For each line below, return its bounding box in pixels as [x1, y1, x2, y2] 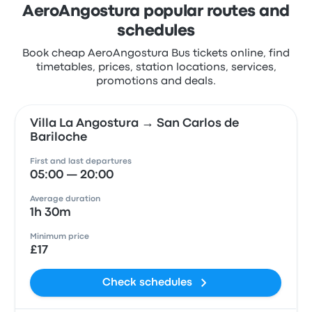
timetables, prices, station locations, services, [36, 63, 276, 72]
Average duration [30, 196, 101, 203]
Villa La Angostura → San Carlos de [30, 118, 240, 129]
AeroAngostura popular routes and [22, 5, 290, 19]
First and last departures [30, 158, 132, 165]
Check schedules [102, 278, 193, 288]
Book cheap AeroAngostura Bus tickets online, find [22, 49, 290, 58]
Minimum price [30, 233, 90, 240]
